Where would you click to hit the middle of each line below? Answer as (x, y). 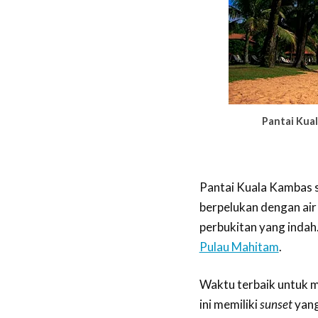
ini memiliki (229, 305)
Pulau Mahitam (239, 246)
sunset (276, 305)
